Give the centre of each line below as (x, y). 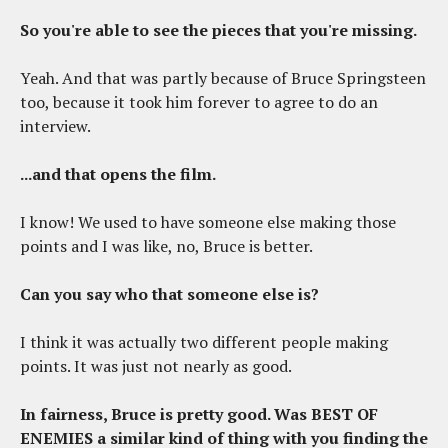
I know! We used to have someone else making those (208, 222)
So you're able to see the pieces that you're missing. (218, 30)
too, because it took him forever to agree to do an (199, 102)
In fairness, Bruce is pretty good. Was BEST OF (199, 414)
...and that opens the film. (118, 174)
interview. (55, 126)
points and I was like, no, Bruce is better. (166, 246)
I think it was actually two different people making (204, 342)
